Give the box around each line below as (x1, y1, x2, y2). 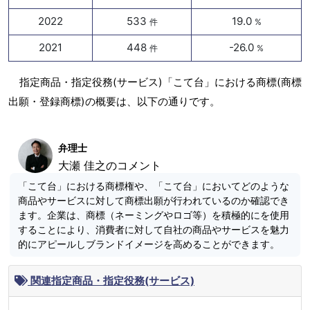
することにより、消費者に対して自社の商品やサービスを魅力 (18, 224, 289, 236)
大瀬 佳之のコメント (58, 158, 161, 173)
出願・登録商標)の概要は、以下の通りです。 (8, 95, 220, 109)
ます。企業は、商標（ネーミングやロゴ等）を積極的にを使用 (18, 209, 289, 221)
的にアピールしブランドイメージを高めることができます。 (18, 238, 280, 250)
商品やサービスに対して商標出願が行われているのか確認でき (18, 194, 289, 207)
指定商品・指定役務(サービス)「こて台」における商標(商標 (19, 75, 302, 89)
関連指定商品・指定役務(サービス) (28, 274, 194, 288)
